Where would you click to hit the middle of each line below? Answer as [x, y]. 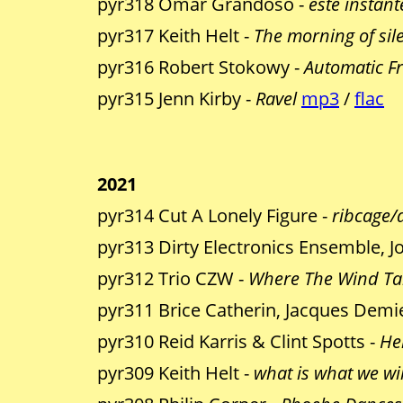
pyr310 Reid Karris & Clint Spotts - [238, 342]
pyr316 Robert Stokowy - [201, 67]
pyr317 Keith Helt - [175, 36]
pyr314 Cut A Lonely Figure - [215, 216]
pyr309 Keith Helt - [175, 373]
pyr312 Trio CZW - [173, 279]
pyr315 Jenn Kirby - [176, 99]
